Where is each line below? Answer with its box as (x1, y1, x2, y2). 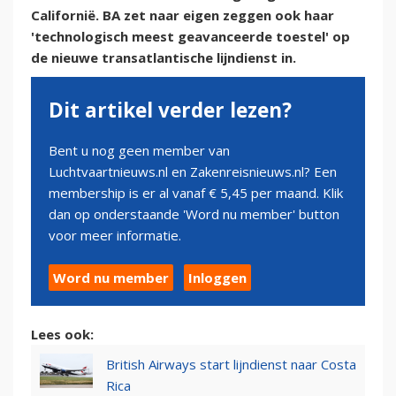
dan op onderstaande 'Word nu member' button (49, 205, 339, 224)
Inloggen (188, 269, 247, 287)
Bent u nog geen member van (49, 141, 230, 160)
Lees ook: (31, 325, 94, 344)
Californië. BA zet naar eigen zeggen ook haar (31, 6, 334, 25)
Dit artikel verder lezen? (49, 96, 292, 125)
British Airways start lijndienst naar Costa (106, 355, 356, 374)
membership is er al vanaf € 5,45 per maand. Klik (49, 184, 343, 202)
